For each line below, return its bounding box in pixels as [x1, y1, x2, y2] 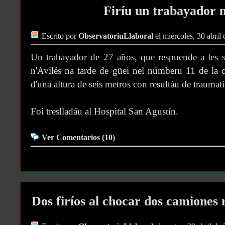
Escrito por [42, 32, 78, 41]
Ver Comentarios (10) [42, 133, 115, 143]
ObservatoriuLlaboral [78, 32, 153, 41]
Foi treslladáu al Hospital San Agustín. [31, 106, 178, 117]
